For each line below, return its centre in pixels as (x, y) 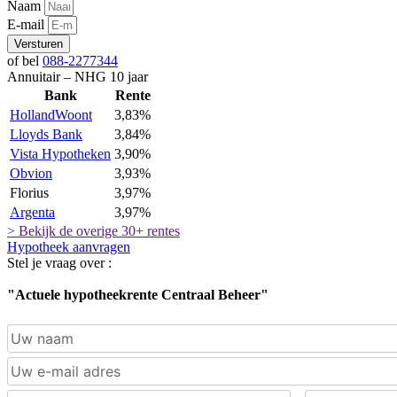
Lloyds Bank (46, 135)
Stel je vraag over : (59, 263)
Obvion (31, 174)
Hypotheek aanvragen (69, 247)
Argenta (32, 213)
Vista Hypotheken (60, 154)
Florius (29, 193)
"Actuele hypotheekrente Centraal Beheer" (138, 295)
